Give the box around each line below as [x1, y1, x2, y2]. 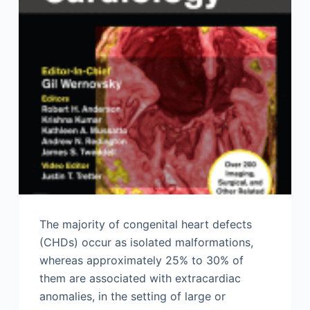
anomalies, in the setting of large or [39, 289, 226, 304]
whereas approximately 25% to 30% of [39, 253, 244, 268]
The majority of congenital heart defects [39, 217, 252, 232]
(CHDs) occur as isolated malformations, [39, 235, 253, 250]
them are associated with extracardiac [39, 271, 241, 286]
